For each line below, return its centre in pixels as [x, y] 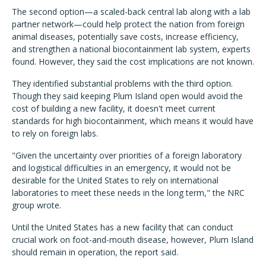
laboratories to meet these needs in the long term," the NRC [128, 193]
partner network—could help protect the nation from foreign [128, 24]
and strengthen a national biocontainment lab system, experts [131, 49]
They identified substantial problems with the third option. [122, 83]
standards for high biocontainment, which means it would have [133, 121]
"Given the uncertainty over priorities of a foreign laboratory [127, 155]
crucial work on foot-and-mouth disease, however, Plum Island [133, 240]
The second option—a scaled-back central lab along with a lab [131, 12]
